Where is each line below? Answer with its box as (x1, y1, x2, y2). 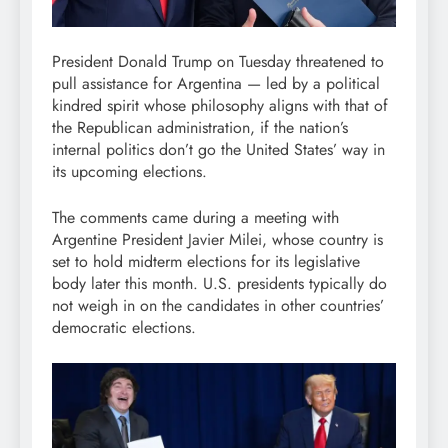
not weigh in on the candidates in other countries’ (52, 294, 384, 318)
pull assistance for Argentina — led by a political (52, 72, 380, 96)
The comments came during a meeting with (52, 206, 339, 230)
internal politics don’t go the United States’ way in (52, 138, 385, 162)
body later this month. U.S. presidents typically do (52, 272, 387, 296)
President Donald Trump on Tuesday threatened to (52, 50, 384, 74)
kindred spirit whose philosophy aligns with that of (52, 94, 388, 118)
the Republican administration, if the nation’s (52, 116, 348, 140)
